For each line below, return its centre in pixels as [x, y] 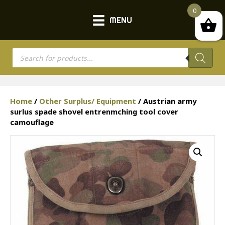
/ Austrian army [166, 101]
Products [30, 51]
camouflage [32, 122]
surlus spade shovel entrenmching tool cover [94, 112]
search [25, 60]
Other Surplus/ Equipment [88, 101]
